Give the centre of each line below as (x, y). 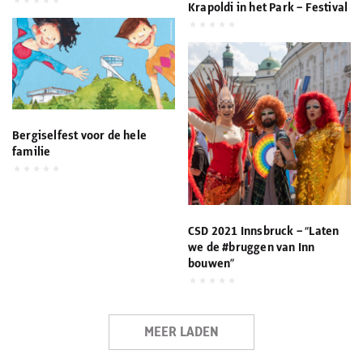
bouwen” (211, 265)
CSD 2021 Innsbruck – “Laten (264, 232)
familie (32, 153)
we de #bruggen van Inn (252, 248)
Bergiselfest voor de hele (79, 137)
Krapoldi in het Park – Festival (268, 9)
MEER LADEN (181, 333)
